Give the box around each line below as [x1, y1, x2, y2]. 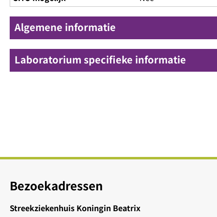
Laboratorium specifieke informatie [15, 52, 186, 67]
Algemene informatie [15, 20, 116, 34]
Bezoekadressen [10, 177, 103, 194]
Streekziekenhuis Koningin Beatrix [10, 202, 140, 214]
